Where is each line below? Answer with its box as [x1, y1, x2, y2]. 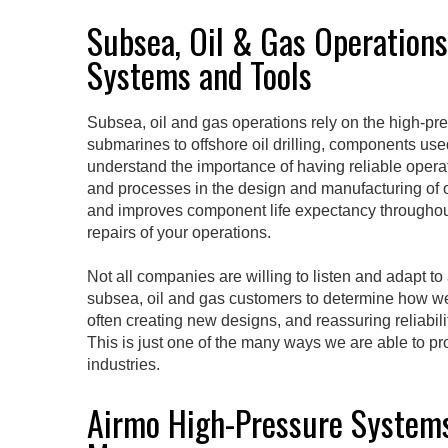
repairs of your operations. [87, 224, 271, 242]
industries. [87, 356, 160, 374]
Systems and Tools [87, 49, 312, 101]
